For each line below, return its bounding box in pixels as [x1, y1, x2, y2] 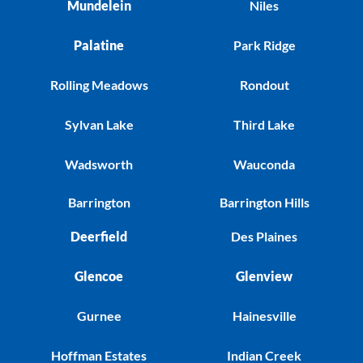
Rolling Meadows [49, 77, 148, 93]
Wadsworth [65, 156, 133, 173]
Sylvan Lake [64, 117, 134, 133]
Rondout [239, 77, 289, 93]
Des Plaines [231, 228, 297, 245]
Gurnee [76, 308, 122, 324]
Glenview [236, 268, 293, 284]
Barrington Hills [219, 194, 310, 211]
